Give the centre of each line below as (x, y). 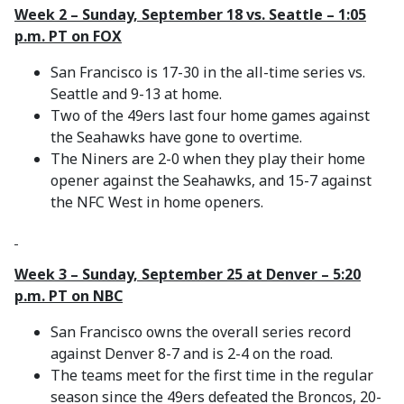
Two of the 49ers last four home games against (210, 115)
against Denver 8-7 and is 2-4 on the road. (192, 353)
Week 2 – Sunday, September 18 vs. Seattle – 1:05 (190, 14)
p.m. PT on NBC (69, 296)
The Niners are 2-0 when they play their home (208, 159)
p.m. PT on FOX (68, 36)
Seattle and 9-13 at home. (136, 94)
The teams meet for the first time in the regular (212, 375)
